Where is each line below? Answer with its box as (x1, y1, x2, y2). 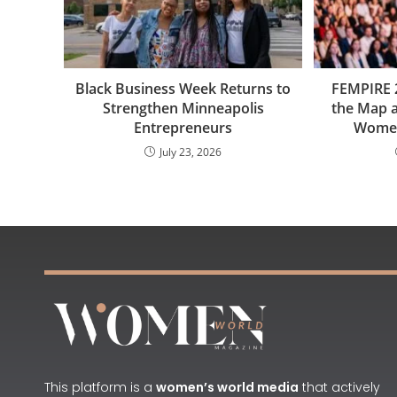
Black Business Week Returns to (75, 78, 292, 98)
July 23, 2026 (160, 144, 222, 160)
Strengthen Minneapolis (102, 97, 264, 118)
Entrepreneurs (134, 117, 233, 137)
